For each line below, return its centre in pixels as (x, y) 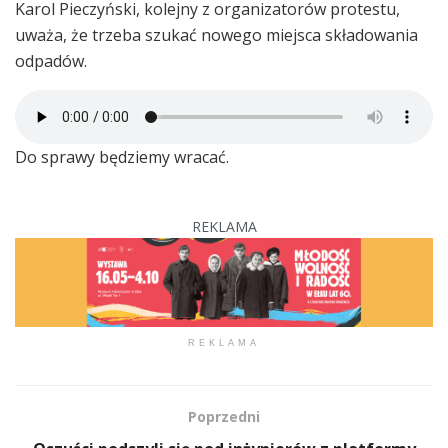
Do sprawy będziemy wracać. (122, 156)
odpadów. (51, 60)
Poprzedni (224, 416)
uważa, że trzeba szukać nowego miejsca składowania (216, 34)
